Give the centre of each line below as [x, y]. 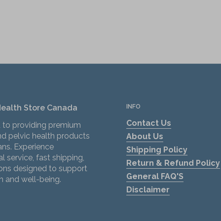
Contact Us [149, 123]
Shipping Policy [157, 150]
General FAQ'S [155, 176]
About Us [145, 136]
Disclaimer [148, 190]
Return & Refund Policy [173, 163]
